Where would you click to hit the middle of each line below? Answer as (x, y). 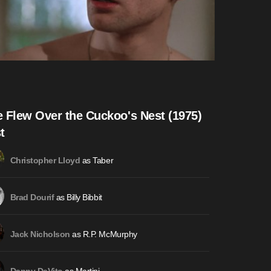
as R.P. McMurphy (103, 234)
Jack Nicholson (40, 235)
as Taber (97, 161)
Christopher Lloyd (45, 161)
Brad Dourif (32, 198)
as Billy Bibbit (78, 198)
